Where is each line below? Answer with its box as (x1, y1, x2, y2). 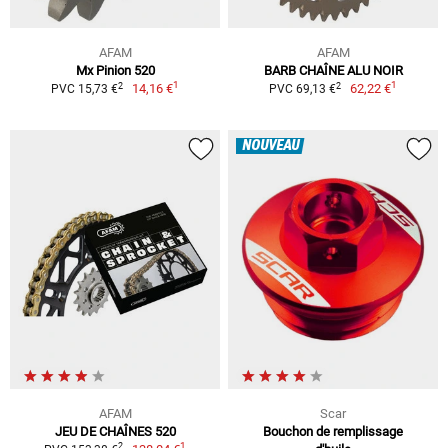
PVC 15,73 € (50, 82, 118, 97)
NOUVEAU (242, 138, 299, 155)
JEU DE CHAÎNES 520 (54, 423, 176, 439)
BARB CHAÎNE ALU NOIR (263, 63, 403, 79)
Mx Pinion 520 (75, 63, 155, 79)
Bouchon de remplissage (263, 423, 403, 439)
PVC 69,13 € (268, 82, 336, 97)
